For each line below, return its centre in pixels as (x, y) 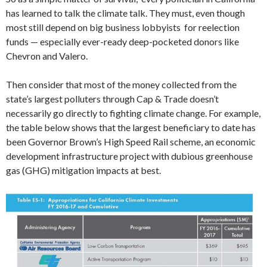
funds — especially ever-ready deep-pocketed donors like (122, 42)
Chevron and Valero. (47, 56)
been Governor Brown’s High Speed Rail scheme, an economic (131, 142)
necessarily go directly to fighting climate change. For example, (133, 113)
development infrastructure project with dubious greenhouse (129, 156)
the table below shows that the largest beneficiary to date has (131, 128)
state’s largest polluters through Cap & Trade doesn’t (112, 99)
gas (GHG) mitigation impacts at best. (83, 170)
